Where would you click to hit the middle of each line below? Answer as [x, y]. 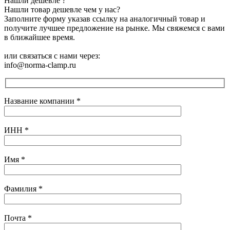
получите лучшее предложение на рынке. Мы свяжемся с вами [114, 28]
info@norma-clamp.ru [40, 65]
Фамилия [21, 188]
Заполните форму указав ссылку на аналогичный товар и [105, 19]
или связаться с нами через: [52, 56]
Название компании [40, 101]
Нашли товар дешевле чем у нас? [62, 10]
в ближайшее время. [40, 37]
